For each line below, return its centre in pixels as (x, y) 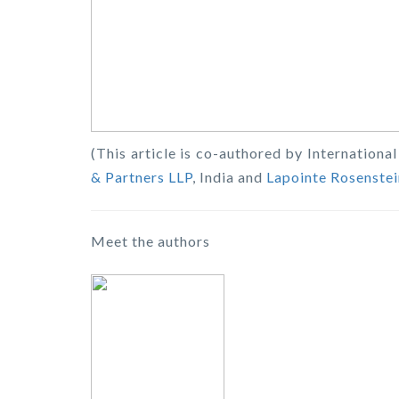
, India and (229, 177)
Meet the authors (151, 241)
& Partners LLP (142, 177)
